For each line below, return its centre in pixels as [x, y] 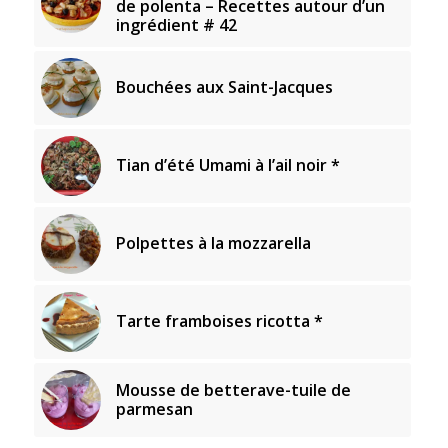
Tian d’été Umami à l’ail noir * [227, 164]
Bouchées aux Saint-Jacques [224, 86]
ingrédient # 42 [176, 24]
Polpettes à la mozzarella [213, 242]
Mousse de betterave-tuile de [233, 389]
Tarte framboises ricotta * [219, 320]
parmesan [154, 408]
